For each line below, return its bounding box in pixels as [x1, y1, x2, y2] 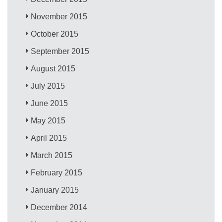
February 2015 [31, 168, 83, 177]
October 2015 [31, 29, 79, 38]
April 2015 [31, 133, 67, 142]
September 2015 [31, 47, 90, 55]
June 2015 [31, 99, 68, 108]
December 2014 [31, 203, 88, 212]
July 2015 [31, 81, 65, 90]
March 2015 [31, 151, 73, 160]
